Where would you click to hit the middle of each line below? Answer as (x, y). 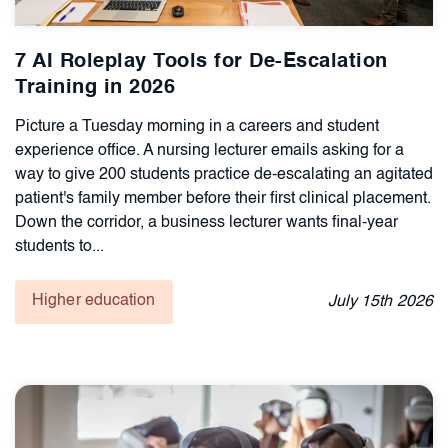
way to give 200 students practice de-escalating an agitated (224, 174)
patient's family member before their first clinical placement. (223, 198)
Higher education (94, 300)
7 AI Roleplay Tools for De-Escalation (201, 61)
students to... (59, 246)
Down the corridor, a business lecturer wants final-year (206, 222)
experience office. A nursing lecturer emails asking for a (209, 150)
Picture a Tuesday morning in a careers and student (197, 126)
